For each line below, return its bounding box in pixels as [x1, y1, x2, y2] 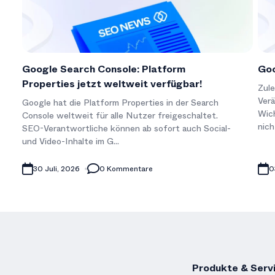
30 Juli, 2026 [33, 163, 80, 174]
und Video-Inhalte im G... [22, 134, 119, 147]
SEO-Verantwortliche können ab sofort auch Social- [22, 122, 231, 134]
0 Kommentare [99, 163, 153, 174]
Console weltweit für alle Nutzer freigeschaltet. [22, 109, 218, 122]
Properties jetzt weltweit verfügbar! [22, 76, 202, 91]
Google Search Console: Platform [22, 61, 185, 76]
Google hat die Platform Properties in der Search [22, 96, 219, 109]
